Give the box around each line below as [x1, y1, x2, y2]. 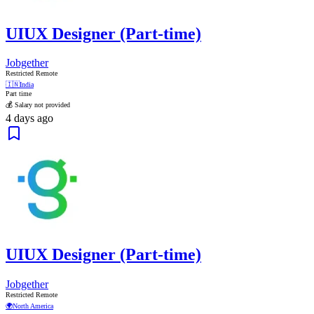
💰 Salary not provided [6, 101, 70, 109]
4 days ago [6, 112, 53, 125]
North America [13, 302, 53, 310]
